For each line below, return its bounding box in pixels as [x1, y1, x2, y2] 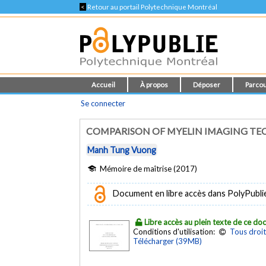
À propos [140, 81, 169, 88]
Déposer [193, 81, 221, 88]
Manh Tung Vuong [87, 145, 157, 156]
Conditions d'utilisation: [133, 226, 217, 236]
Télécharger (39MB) [133, 236, 202, 246]
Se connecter [81, 99, 126, 108]
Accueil [91, 81, 116, 88]
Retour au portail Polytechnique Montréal [86, 3, 218, 11]
